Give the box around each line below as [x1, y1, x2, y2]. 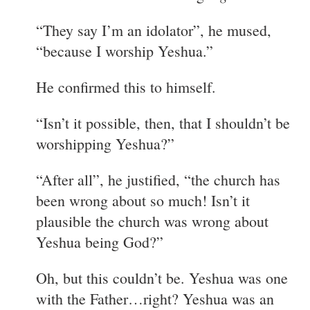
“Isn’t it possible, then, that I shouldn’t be [36, 112, 290, 133]
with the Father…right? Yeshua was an [36, 288, 274, 309]
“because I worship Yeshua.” [36, 40, 213, 61]
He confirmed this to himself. [36, 76, 216, 97]
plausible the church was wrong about [36, 210, 268, 231]
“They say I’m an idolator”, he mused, [36, 19, 271, 40]
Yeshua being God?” [36, 231, 163, 252]
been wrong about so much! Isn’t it [36, 190, 250, 210]
